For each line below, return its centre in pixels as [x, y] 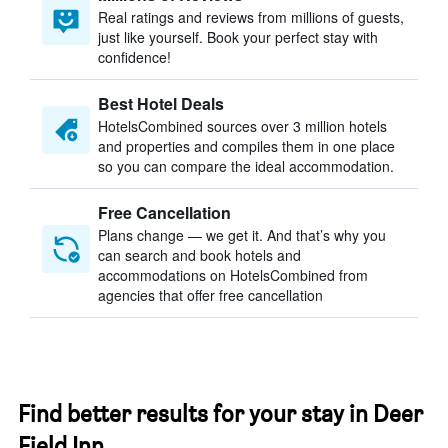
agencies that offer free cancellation [210, 295]
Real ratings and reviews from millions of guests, [251, 17]
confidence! [134, 57]
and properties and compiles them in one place [246, 146]
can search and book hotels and [199, 255]
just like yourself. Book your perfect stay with [238, 37]
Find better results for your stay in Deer [220, 413]
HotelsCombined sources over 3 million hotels [242, 126]
